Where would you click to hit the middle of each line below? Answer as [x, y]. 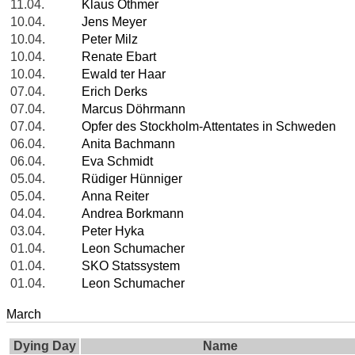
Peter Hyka [113, 231]
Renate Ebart [119, 57]
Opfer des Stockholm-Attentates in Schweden [209, 127]
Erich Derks [115, 92]
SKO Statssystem [131, 266]
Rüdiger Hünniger [132, 179]
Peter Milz [110, 40]
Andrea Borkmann [133, 214]
